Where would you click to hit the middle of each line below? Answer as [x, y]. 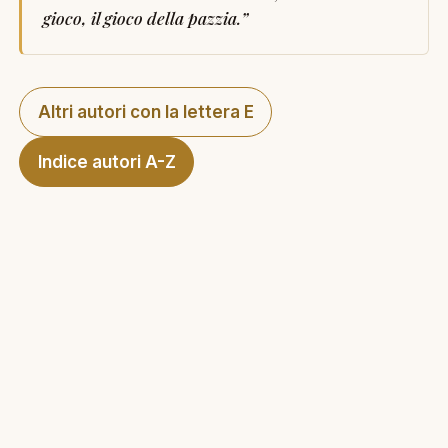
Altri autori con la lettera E [145, 111]
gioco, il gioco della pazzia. [141, 17]
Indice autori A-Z [106, 161]
